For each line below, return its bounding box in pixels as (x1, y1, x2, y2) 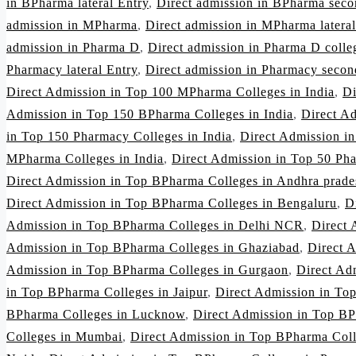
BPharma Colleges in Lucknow (6, 308, 185, 322)
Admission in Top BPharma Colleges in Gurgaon (6, 263, 288, 277)
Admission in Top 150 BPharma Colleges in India (6, 107, 293, 122)
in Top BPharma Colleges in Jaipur (6, 285, 207, 300)
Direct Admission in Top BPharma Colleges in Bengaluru (6, 196, 337, 211)
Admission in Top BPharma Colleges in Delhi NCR (6, 219, 304, 233)
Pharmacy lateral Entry (6, 63, 137, 77)
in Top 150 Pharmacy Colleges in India (6, 130, 232, 144)
